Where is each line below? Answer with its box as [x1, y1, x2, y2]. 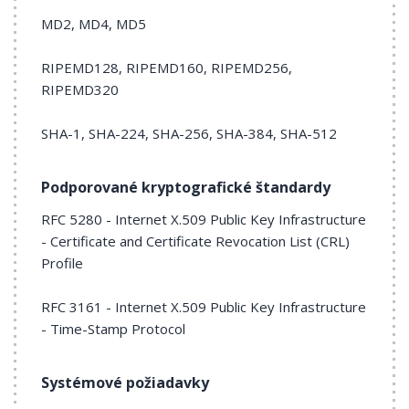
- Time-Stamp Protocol [41, 320, 185, 338]
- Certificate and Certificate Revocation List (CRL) [41, 232, 350, 250]
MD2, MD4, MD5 [41, 15, 146, 33]
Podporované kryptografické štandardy [41, 177, 330, 197]
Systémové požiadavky [41, 372, 209, 393]
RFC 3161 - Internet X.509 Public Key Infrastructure [41, 298, 366, 316]
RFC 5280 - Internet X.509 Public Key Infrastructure [41, 210, 366, 228]
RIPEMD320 [41, 80, 119, 99]
